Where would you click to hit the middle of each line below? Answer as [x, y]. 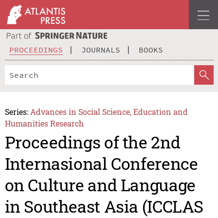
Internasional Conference [101, 163]
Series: [16, 111]
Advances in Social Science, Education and [109, 111]
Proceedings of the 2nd [92, 142]
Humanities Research [44, 123]
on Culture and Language [100, 185]
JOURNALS [101, 49]
